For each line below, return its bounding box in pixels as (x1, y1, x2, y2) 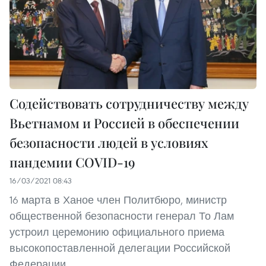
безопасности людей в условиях (9, 133, 208, 151)
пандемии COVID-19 (9, 153, 135, 171)
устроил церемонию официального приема (9, 224, 224, 239)
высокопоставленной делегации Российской (9, 240, 230, 255)
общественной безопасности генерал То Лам (9, 208, 234, 223)
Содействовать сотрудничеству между (9, 94, 249, 112)
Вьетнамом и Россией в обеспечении (9, 113, 239, 132)
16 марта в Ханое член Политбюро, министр (9, 192, 227, 207)
